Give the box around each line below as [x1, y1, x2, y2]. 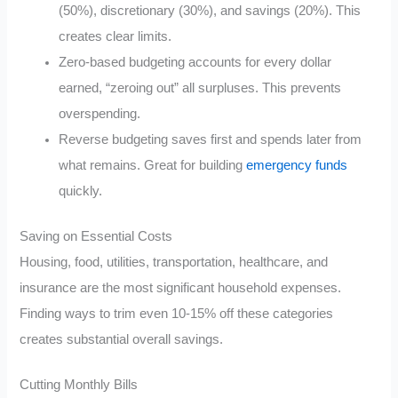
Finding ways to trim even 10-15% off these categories [20, 306, 334, 321]
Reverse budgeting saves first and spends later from [59, 132, 362, 147]
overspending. [59, 107, 141, 122]
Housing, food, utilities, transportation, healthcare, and [20, 254, 329, 269]
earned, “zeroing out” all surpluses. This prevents [59, 81, 342, 96]
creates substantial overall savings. [20, 331, 224, 346]
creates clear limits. [59, 29, 172, 44]
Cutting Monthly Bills [20, 377, 139, 392]
